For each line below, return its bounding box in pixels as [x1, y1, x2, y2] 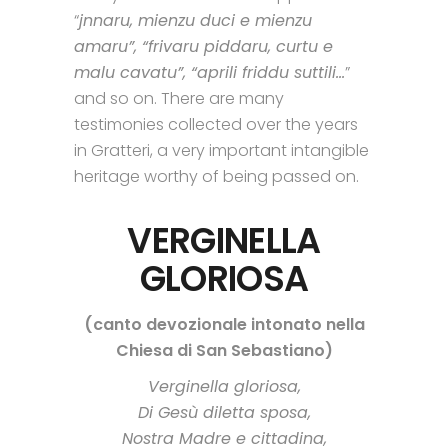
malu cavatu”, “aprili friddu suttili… [74, 60, 345, 84]
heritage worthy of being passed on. [74, 164, 359, 188]
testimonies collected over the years [74, 112, 358, 136]
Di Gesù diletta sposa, [137, 400, 311, 424]
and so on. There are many [74, 86, 284, 110]
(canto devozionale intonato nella [83, 312, 365, 336]
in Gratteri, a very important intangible [74, 138, 369, 162]
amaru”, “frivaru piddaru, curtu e [74, 34, 333, 58]
